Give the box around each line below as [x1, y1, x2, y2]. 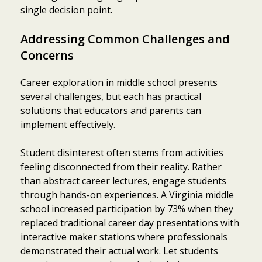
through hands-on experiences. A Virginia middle [20, 188, 234, 201]
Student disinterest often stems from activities [20, 146, 223, 159]
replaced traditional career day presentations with [20, 216, 239, 229]
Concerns [20, 47, 74, 63]
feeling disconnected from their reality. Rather [20, 160, 222, 173]
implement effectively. [20, 118, 115, 131]
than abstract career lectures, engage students [20, 174, 226, 187]
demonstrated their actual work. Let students [20, 244, 218, 257]
